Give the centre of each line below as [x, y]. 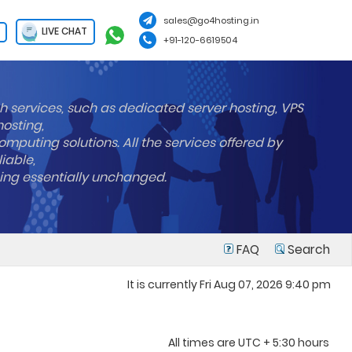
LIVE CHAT [63, 31]
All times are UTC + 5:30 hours [249, 343]
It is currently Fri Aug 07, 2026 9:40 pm [229, 284]
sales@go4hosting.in [211, 20]
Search [307, 249]
